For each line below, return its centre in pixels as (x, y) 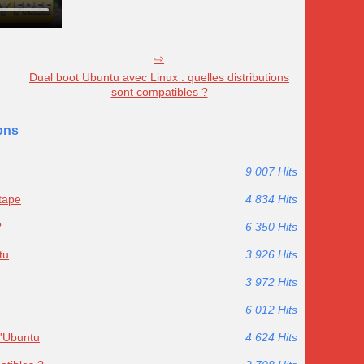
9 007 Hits (271, 172)
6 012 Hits (271, 310)
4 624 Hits (271, 338)
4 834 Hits (271, 199)
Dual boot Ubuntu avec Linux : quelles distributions (159, 78)
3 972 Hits (271, 282)
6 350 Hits (271, 227)
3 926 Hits (271, 255)
